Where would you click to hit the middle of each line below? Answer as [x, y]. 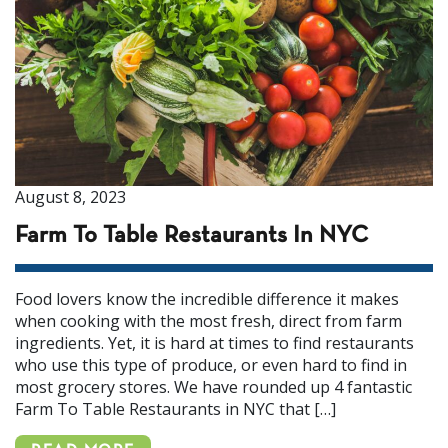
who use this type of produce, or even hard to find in [211, 365]
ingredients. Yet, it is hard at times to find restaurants [214, 343]
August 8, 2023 [70, 197]
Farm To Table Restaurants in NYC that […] [175, 409]
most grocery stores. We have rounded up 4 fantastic [213, 387]
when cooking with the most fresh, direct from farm [208, 321]
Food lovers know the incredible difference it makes [207, 299]
